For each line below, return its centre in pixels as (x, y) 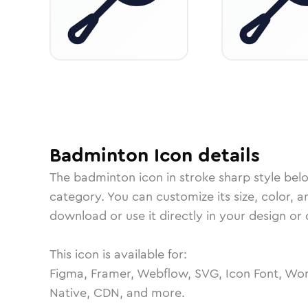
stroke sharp (215, 177)
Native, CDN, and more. (117, 293)
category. (78, 197)
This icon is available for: (118, 254)
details (226, 155)
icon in (157, 177)
